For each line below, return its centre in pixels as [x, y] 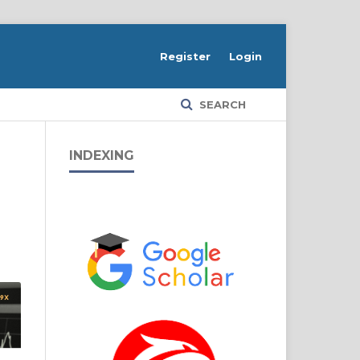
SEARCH [221, 104]
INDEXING [102, 155]
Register [185, 56]
